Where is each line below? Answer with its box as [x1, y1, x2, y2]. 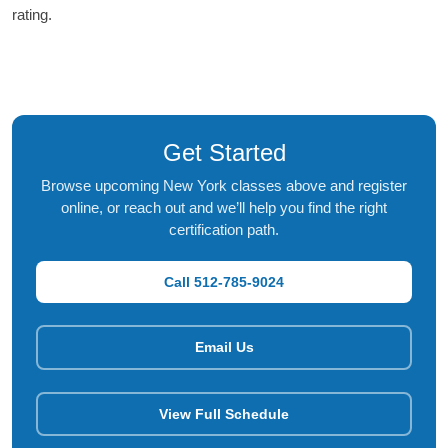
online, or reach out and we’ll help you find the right [61, 199, 387, 217]
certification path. [169, 221, 279, 239]
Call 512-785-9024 [164, 273, 284, 290]
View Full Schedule [159, 405, 289, 422]
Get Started [162, 139, 286, 167]
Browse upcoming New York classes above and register [41, 177, 407, 195]
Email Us [194, 338, 254, 355]
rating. [12, 6, 52, 24]
